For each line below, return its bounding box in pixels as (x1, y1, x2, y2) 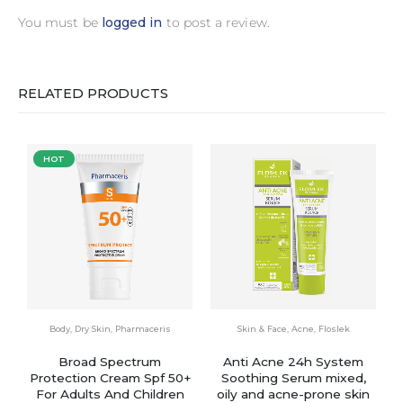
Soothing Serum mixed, (220, 371, 366, 386)
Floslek (318, 324, 350, 335)
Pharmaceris (114, 324, 171, 335)
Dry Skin (74, 324, 111, 335)
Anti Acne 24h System (223, 354, 363, 370)
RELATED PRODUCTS (18, 85, 168, 102)
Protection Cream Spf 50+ (29, 371, 191, 386)
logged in (101, 13, 163, 31)
